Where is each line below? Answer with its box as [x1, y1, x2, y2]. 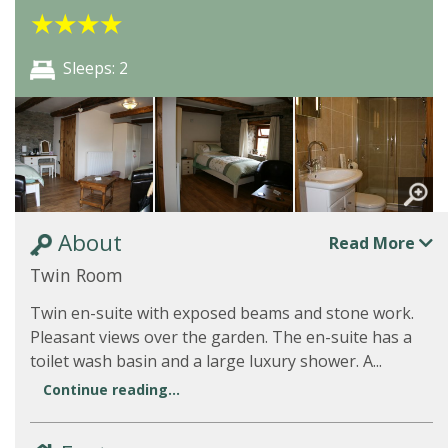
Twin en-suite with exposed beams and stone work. [30, 302, 414, 324]
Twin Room [30, 263, 123, 287]
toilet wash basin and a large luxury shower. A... [30, 350, 382, 372]
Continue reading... [43, 380, 180, 399]
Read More [329, 231, 419, 254]
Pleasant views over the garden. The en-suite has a [30, 326, 412, 348]
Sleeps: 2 [63, 57, 128, 79]
